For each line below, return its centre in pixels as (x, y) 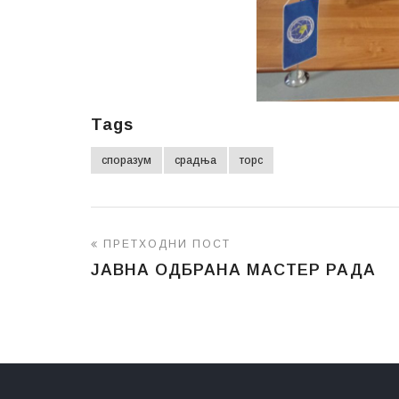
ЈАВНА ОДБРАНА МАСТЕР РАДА (233, 269)
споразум (126, 160)
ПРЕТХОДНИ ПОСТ (167, 244)
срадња (195, 160)
